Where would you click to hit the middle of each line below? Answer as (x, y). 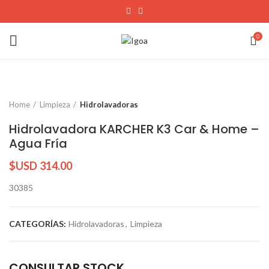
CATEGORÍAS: (38, 224)
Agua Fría (38, 144)
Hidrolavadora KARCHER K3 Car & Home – (134, 129)
